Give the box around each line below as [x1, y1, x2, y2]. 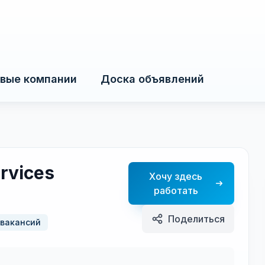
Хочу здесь [149, 170, 203, 182]
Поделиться [168, 213, 225, 225]
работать [153, 185, 198, 196]
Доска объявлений [101, 73, 204, 85]
